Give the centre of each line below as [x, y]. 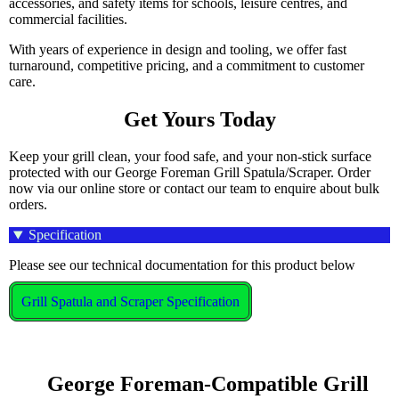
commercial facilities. [68, 19]
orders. [28, 205]
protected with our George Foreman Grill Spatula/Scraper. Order [190, 173]
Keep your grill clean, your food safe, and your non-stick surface [190, 157]
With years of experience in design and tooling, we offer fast [178, 49]
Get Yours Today [199, 119]
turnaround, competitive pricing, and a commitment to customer [187, 65]
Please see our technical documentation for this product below [182, 265]
